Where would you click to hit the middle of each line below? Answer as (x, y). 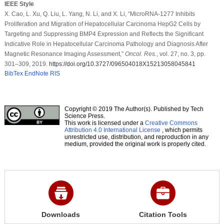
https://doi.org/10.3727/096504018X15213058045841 (122, 64)
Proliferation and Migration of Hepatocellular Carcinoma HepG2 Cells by (102, 24)
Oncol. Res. (140, 54)
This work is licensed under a (104, 123)
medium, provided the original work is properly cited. (135, 144)
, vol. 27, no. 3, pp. (181, 54)
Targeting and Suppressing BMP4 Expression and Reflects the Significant (104, 34)
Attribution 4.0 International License (112, 130)
